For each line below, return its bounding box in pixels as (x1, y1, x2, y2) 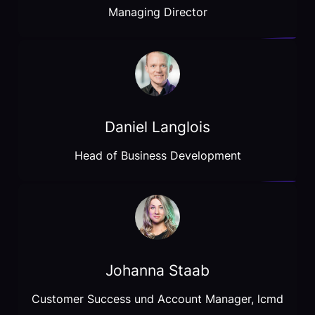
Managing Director (108, 5, 207, 20)
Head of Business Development (74, 148, 241, 163)
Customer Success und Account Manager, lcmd (32, 292, 283, 307)
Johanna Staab (105, 262, 210, 280)
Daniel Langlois (105, 118, 210, 136)
